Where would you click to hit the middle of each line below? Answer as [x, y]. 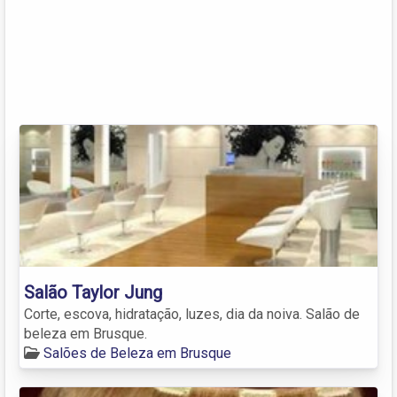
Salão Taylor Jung [93, 292]
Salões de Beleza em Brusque [137, 353]
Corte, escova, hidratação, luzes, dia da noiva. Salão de [192, 314]
